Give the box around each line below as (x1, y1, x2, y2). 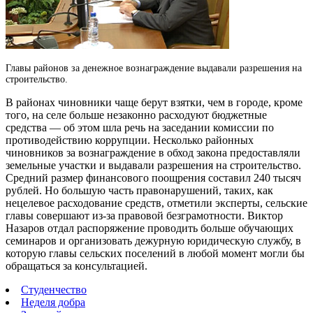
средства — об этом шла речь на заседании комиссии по (6, 121, 274, 133)
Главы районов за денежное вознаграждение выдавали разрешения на (6, 62, 302, 73)
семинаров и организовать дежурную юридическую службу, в (6, 234, 301, 247)
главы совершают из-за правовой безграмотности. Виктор (6, 209, 283, 221)
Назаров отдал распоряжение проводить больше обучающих (6, 221, 293, 234)
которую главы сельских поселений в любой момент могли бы (6, 247, 305, 259)
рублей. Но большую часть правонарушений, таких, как (6, 184, 273, 196)
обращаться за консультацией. (6, 259, 147, 272)
